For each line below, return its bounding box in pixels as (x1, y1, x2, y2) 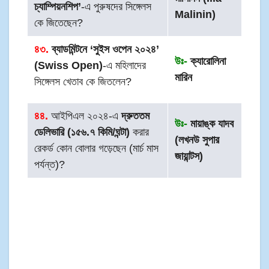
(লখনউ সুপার (175, 134, 220, 147)
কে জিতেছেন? (34, 17, 83, 29)
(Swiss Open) (34, 59, 103, 72)
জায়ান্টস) (175, 150, 204, 163)
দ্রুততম (121, 110, 150, 122)
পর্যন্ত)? (34, 159, 65, 171)
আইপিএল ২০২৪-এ (48, 110, 122, 122)
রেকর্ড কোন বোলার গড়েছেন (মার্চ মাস (34, 142, 159, 155)
